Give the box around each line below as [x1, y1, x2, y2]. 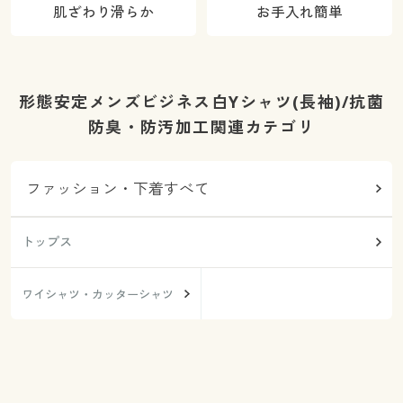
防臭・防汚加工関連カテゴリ [87, 116, 316, 139]
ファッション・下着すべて [26, 177, 210, 199]
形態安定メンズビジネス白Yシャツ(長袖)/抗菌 [19, 91, 384, 113]
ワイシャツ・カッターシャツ [21, 285, 174, 302]
